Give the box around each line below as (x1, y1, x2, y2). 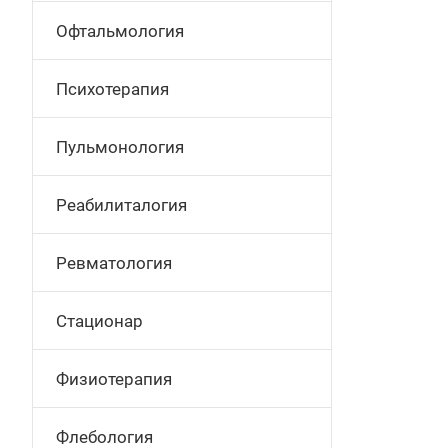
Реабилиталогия (56, 195, 187, 215)
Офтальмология (56, 21, 184, 41)
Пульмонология (56, 137, 184, 157)
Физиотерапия (56, 369, 172, 389)
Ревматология (56, 253, 172, 273)
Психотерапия (56, 79, 169, 99)
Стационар (56, 311, 143, 331)
